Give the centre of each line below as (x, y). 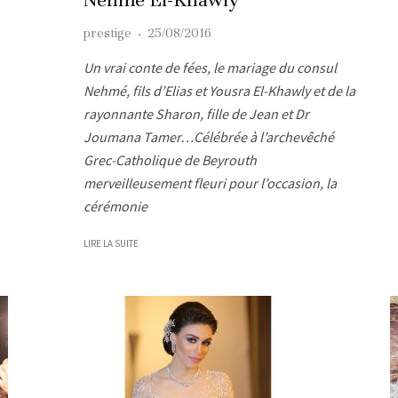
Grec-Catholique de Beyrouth (170, 159)
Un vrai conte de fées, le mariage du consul (210, 67)
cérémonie (115, 206)
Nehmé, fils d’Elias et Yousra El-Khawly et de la (219, 90)
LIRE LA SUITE (111, 243)
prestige (107, 32)
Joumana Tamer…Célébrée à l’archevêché (209, 136)
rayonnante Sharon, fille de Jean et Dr (196, 113)
